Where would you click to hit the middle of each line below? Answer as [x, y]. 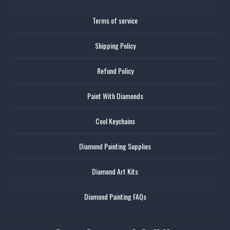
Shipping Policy [115, 45]
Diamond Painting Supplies [115, 146]
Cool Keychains [115, 121]
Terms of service [115, 20]
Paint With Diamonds [115, 95]
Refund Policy [115, 70]
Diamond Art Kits [115, 171]
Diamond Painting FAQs [115, 196]
